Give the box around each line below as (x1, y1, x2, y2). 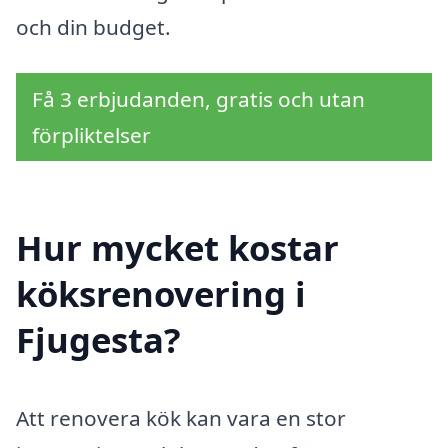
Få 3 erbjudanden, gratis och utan (32, 84, 365, 113)
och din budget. (16, 12, 171, 41)
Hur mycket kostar (16, 224, 339, 272)
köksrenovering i (16, 270, 306, 318)
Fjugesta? (16, 316, 181, 364)
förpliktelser (32, 120, 151, 149)
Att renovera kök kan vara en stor (16, 404, 346, 433)
